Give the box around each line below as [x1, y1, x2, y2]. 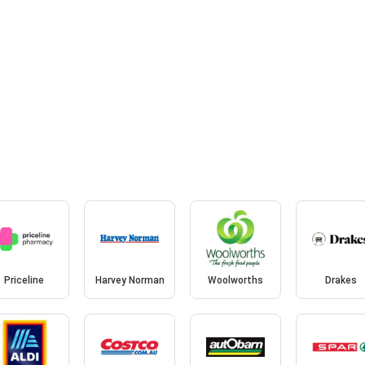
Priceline [3, 275, 44, 287]
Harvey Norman [95, 275, 165, 287]
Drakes [325, 275, 358, 287]
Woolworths [207, 275, 263, 287]
